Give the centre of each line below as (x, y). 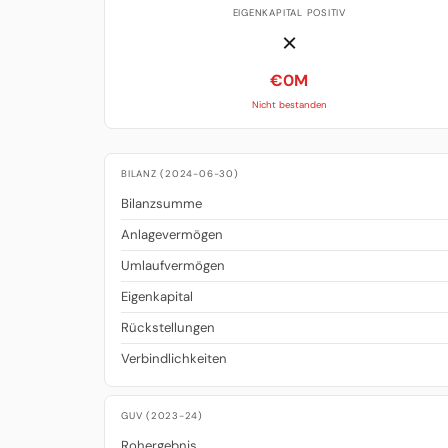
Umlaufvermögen (173, 266)
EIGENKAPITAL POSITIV (289, 13)
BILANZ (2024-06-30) (180, 173)
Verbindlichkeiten (174, 359)
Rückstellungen (168, 328)
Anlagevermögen (172, 235)
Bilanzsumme (161, 204)
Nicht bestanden (289, 104)
